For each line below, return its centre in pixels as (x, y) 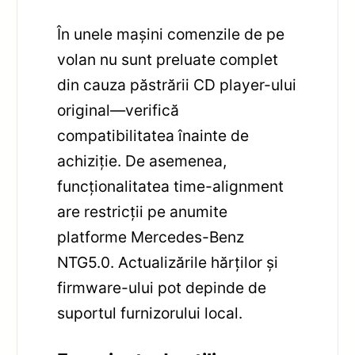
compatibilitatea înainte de (153, 136)
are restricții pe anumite (143, 212)
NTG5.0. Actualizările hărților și (168, 263)
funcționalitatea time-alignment (171, 187)
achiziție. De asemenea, (142, 161)
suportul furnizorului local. (150, 313)
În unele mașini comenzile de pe (171, 34)
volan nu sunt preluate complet (168, 60)
